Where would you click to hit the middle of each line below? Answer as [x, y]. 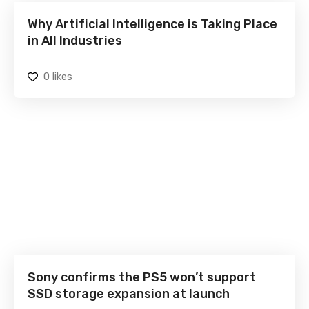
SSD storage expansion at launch [129, 294]
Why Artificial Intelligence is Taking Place [152, 24]
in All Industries [75, 40]
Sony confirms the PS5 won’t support [142, 278]
